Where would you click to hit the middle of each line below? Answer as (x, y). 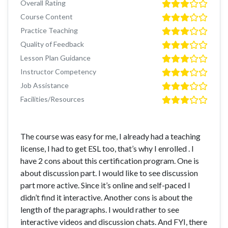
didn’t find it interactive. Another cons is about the (106, 197)
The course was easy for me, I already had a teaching (110, 136)
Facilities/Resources (52, 99)
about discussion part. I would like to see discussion (109, 173)
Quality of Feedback (52, 44)
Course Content (47, 17)
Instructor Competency (58, 72)
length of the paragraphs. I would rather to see (100, 210)
